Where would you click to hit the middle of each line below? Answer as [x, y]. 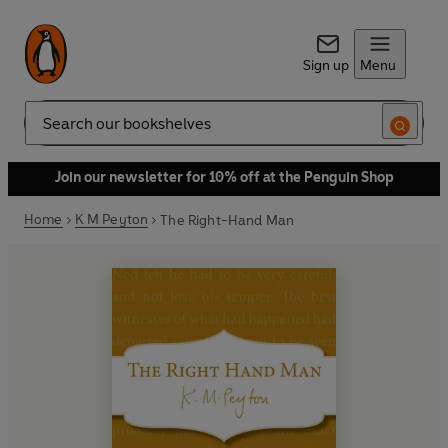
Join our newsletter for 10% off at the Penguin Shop [224, 177]
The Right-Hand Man [227, 220]
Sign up [325, 65]
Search [46, 131]
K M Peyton [111, 219]
